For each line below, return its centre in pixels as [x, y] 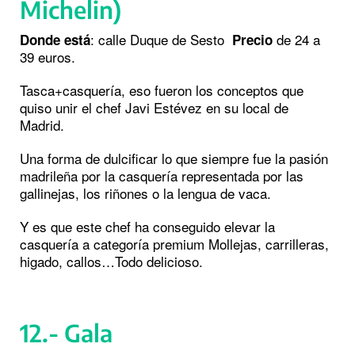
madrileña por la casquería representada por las [162, 176]
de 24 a [296, 40]
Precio [252, 40]
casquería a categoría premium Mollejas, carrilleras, [174, 244]
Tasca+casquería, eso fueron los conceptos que [162, 90]
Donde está [55, 40]
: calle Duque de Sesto [161, 40]
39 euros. [48, 57]
